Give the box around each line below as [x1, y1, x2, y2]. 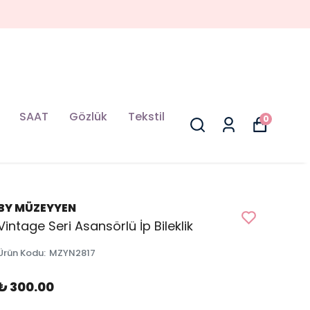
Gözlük [69, 108, 107, 125]
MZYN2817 [49, 246, 95, 259]
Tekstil [128, 108, 165, 125]
